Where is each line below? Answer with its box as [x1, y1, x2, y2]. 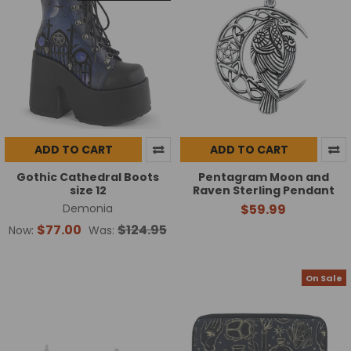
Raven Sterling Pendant [192, 183, 335, 199]
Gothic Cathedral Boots [16, 169, 159, 186]
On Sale [306, 271, 343, 284]
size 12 [69, 183, 107, 199]
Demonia [63, 201, 113, 217]
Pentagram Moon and [197, 169, 329, 186]
